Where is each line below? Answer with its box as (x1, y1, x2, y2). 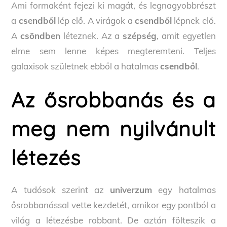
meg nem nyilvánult (11, 116, 216, 142)
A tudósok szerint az (11, 184, 110, 195)
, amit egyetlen (157, 30, 216, 42)
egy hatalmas (152, 184, 216, 195)
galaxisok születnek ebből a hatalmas (11, 61, 161, 72)
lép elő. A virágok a (55, 15, 135, 26)
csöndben (20, 30, 61, 42)
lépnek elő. (171, 15, 216, 26)
